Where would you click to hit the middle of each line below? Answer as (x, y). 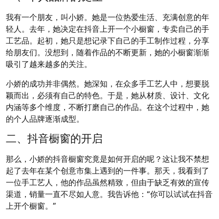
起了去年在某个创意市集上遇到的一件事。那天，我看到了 (108, 170)
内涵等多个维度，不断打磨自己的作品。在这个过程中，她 (108, 107)
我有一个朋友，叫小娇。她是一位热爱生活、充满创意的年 (108, 17)
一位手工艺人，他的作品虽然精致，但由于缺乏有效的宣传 (108, 182)
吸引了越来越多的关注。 (49, 64)
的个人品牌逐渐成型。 (45, 118)
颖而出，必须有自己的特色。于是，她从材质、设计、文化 (108, 95)
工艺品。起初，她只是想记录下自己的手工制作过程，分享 (108, 40)
